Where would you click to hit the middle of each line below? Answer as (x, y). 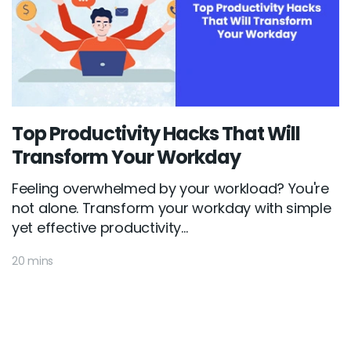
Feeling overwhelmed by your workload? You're (170, 188)
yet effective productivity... (100, 227)
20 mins (33, 261)
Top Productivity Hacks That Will (156, 133)
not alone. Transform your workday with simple (172, 208)
